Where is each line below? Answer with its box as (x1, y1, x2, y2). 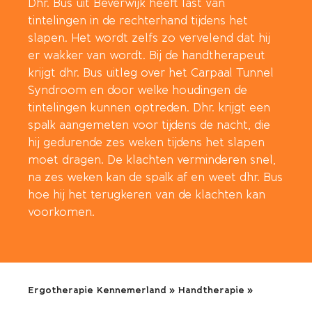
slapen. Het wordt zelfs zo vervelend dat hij (28, 30, 270, 45)
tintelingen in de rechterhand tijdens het (28, 13, 248, 28)
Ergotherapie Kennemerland (28, 284, 166, 295)
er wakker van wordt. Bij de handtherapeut (28, 47, 265, 63)
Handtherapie (178, 284, 244, 295)
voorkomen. (28, 204, 95, 219)
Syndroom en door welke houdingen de (28, 82, 247, 97)
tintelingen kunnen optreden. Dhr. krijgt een (28, 100, 270, 115)
